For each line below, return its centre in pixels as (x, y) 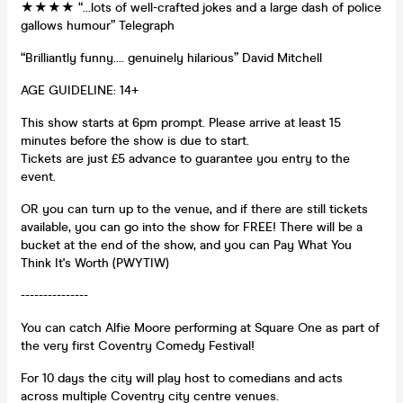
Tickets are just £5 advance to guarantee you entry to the (185, 158)
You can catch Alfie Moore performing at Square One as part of (200, 327)
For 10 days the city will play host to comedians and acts (182, 378)
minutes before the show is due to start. (135, 140)
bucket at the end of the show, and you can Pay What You (186, 245)
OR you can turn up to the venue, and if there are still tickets (194, 209)
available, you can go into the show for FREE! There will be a (192, 227)
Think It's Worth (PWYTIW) (95, 263)
